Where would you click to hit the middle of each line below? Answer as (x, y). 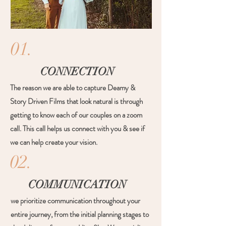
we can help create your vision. (54, 142)
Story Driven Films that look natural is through (76, 101)
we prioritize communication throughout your (75, 201)
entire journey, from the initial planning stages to (80, 214)
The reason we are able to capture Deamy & (73, 88)
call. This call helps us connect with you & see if (77, 129)
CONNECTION (77, 71)
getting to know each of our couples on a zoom (76, 115)
